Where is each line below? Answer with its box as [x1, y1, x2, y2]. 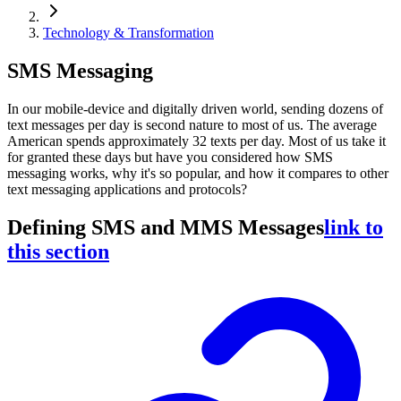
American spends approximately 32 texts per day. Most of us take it [7, 132, 386, 149]
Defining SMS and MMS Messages [7, 215, 324, 239]
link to [324, 215, 383, 239]
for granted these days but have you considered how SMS [7, 149, 333, 165]
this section [7, 239, 109, 263]
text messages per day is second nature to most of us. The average [7, 116, 377, 132]
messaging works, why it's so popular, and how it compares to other [7, 165, 388, 181]
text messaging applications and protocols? [7, 181, 247, 197]
